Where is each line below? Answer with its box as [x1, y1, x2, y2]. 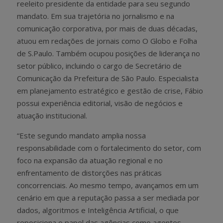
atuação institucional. [17, 110, 87, 120]
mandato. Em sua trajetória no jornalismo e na [17, 10, 174, 21]
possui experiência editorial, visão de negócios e [17, 98, 183, 108]
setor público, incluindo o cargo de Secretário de [17, 60, 182, 71]
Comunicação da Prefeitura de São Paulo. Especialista [17, 73, 199, 83]
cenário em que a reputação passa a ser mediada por [17, 192, 200, 203]
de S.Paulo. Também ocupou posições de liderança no [17, 48, 200, 58]
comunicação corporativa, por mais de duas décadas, [17, 23, 198, 33]
